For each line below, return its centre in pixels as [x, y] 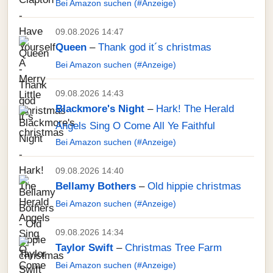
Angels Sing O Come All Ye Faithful [135, 126]
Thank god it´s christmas [155, 47]
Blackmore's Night [100, 109]
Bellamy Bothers [96, 186]
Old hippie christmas [194, 186]
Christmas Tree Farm [173, 248]
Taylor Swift [84, 248]
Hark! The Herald [195, 109]
